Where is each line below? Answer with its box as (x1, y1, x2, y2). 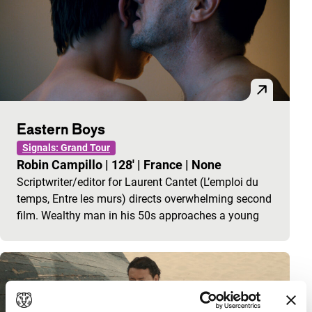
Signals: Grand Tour (22, 142, 110, 153)
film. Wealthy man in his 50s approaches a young (17, 209, 259, 222)
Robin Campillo (17, 157, 105, 172)
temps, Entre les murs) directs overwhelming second (17, 192, 272, 205)
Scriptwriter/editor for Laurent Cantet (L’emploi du (17, 175, 258, 189)
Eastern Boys (17, 120, 105, 138)
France (143, 157, 185, 172)
